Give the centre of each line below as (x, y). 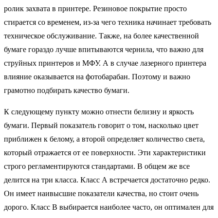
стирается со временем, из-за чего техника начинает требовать (108, 22)
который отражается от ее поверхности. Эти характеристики (105, 153)
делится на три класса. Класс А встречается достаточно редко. (107, 180)
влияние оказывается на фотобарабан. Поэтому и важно (97, 77)
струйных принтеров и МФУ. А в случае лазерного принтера (105, 63)
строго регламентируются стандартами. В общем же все (97, 166)
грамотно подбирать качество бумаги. (67, 90)
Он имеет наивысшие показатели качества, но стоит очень (101, 193)
